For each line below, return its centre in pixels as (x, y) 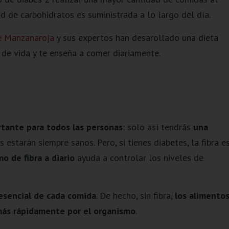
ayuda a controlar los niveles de (139, 157)
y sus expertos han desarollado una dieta (136, 37)
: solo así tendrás (158, 127)
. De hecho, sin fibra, (135, 195)
